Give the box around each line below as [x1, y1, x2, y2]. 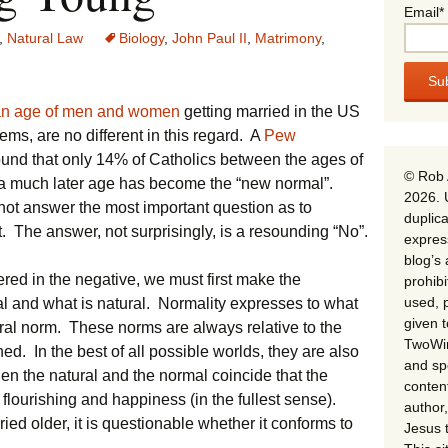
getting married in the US [180, 103, 360, 120]
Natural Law [7, 30, 83, 46]
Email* [404, 4, 444, 21]
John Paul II [172, 30, 247, 46]
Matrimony [255, 30, 321, 46]
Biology [119, 30, 164, 46]
